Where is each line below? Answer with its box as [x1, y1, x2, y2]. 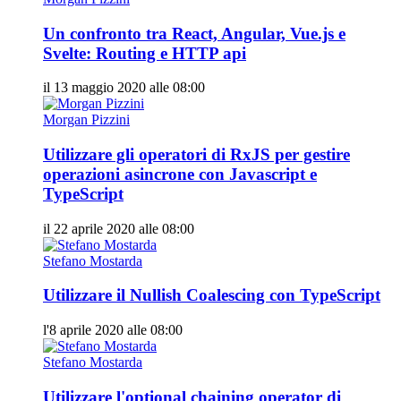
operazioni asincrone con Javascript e [43, 165, 317, 184]
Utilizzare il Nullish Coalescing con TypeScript [43, 286, 380, 305]
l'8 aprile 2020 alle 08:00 [43, 322, 183, 338]
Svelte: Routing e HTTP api [43, 43, 246, 63]
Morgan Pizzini [43, 112, 130, 128]
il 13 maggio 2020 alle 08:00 [43, 80, 205, 96]
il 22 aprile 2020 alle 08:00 [43, 220, 194, 236]
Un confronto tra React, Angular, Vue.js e [43, 23, 346, 43]
